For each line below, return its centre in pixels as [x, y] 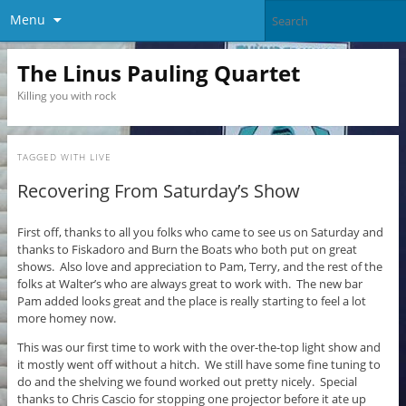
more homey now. [68, 319]
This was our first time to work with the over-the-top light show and [198, 348]
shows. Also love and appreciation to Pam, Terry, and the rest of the [199, 267]
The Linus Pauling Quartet [158, 72]
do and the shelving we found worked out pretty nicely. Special [187, 382]
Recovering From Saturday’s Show [158, 191]
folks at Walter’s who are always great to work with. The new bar [189, 284]
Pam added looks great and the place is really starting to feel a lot [191, 301]
